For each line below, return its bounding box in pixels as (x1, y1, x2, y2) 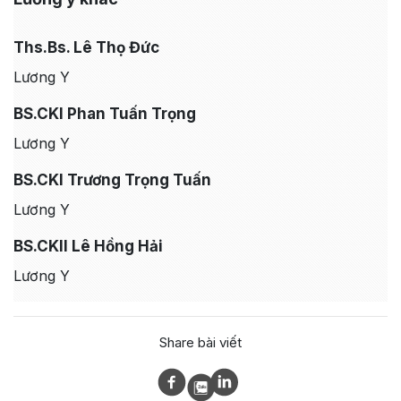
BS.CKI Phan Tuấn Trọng (13, 105, 196, 124)
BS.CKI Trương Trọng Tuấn (13, 171, 211, 190)
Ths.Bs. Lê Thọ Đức (13, 38, 159, 57)
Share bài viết (159, 334, 242, 352)
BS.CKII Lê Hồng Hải (13, 237, 163, 256)
